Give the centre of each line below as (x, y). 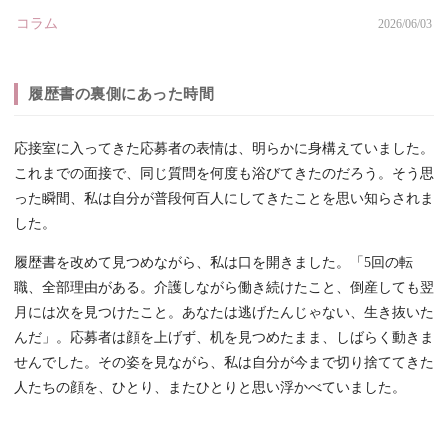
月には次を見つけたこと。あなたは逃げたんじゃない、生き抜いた (224, 313)
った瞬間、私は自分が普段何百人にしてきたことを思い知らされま (224, 199)
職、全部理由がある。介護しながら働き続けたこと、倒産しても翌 (224, 288)
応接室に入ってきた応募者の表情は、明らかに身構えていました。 (224, 149)
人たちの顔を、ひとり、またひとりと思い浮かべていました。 (210, 388)
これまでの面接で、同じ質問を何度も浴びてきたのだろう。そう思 (224, 174)
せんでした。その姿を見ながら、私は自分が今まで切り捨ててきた (224, 363)
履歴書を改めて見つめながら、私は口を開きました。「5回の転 (213, 263)
